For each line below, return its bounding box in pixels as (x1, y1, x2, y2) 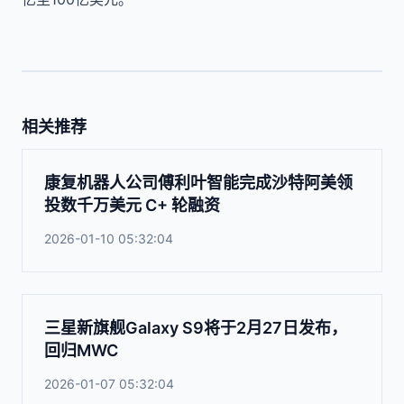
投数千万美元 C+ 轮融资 (44, 196, 220, 215)
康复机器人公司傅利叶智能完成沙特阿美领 (44, 173, 353, 192)
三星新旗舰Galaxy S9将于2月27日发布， (44, 318, 347, 337)
